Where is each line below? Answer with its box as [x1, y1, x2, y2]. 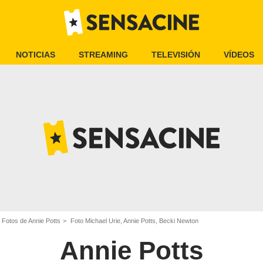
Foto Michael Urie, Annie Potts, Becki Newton [69, 217, 198, 224]
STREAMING [79, 50, 128, 59]
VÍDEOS [224, 50, 254, 59]
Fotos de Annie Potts [2, 217, 60, 224]
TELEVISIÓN [151, 50, 200, 59]
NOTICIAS [16, 50, 55, 59]
